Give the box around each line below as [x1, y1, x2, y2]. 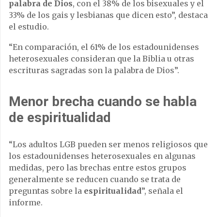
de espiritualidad [9, 109, 111, 125]
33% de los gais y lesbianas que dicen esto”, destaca [9, 10, 208, 20]
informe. [9, 198, 43, 207]
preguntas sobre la [9, 186, 84, 196]
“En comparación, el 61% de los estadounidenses [9, 42, 199, 52]
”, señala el [141, 186, 183, 196]
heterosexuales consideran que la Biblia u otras [9, 54, 194, 63]
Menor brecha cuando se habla [9, 93, 197, 109]
